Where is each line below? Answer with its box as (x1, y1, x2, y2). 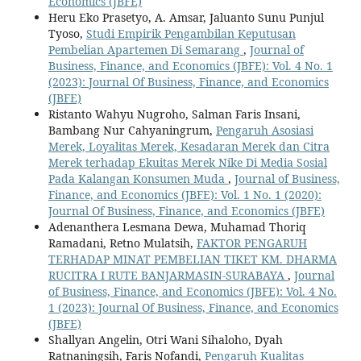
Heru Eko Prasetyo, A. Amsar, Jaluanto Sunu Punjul (48, 9, 324, 25)
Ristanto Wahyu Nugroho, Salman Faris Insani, (48, 106, 301, 122)
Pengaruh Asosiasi (216, 122, 313, 138)
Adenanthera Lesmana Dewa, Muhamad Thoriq (48, 218, 306, 234)
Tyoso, (48, 25, 86, 41)
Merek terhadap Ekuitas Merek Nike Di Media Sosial (48, 154, 327, 170)
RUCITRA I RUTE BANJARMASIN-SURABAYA (48, 267, 288, 283)
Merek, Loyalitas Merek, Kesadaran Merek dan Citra (48, 138, 330, 154)
